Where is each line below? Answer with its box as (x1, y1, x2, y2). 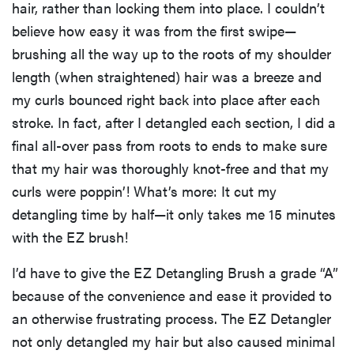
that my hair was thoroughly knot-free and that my (12, 157, 329, 178)
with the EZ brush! (12, 226, 128, 247)
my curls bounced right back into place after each (12, 88, 320, 109)
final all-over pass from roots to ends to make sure (12, 134, 327, 155)
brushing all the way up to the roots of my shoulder (12, 43, 331, 63)
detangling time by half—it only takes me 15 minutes (12, 203, 336, 224)
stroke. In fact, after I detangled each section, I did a (12, 111, 336, 132)
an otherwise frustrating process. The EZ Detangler (12, 307, 331, 328)
